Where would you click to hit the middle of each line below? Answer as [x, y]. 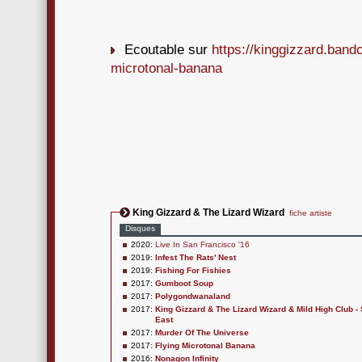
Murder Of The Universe [202, 333]
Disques [140, 228]
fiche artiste [311, 213]
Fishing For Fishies [193, 270]
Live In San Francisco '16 [202, 244]
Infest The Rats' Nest [196, 257]
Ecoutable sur [168, 50]
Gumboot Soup [184, 283]
